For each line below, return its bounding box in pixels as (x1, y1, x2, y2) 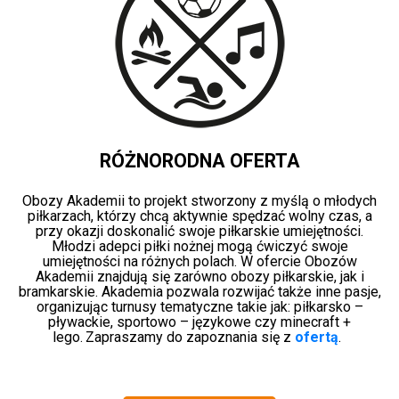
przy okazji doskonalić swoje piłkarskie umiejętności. (36, 223, 363, 240)
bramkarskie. (18, 283, 102, 301)
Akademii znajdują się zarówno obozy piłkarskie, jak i (35, 268, 364, 286)
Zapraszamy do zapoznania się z (85, 329, 295, 346)
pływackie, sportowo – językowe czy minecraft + (48, 313, 351, 331)
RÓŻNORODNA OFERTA (99, 150, 300, 173)
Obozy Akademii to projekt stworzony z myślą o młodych (22, 192, 377, 210)
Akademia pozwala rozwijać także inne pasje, (101, 283, 381, 301)
